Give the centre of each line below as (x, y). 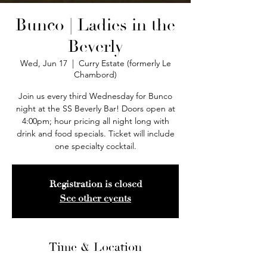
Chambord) (95, 74)
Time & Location (95, 247)
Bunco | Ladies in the (95, 25)
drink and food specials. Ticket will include (95, 133)
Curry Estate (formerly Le (125, 63)
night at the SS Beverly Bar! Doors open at (95, 108)
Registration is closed (95, 184)
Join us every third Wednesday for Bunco (95, 96)
